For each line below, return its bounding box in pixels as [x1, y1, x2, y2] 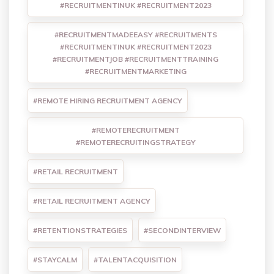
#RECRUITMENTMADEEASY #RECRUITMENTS [54, 30, 217, 40]
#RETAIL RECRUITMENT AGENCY [33, 196, 150, 206]
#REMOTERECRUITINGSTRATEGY [75, 138, 196, 147]
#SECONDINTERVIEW [144, 226, 221, 235]
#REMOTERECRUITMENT [91, 125, 180, 135]
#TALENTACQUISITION [94, 255, 177, 265]
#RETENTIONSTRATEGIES [33, 226, 127, 235]
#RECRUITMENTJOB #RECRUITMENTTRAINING [53, 54, 218, 64]
